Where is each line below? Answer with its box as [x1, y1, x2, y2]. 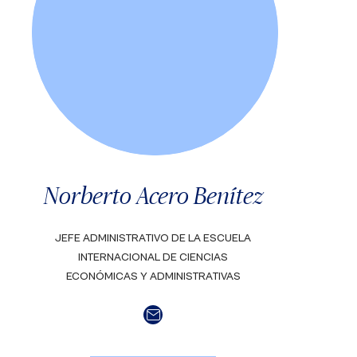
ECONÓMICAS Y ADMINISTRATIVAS [65, 270, 241, 283]
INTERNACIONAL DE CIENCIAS [78, 251, 228, 264]
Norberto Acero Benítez [43, 182, 263, 209]
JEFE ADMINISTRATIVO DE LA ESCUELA [55, 232, 251, 245]
